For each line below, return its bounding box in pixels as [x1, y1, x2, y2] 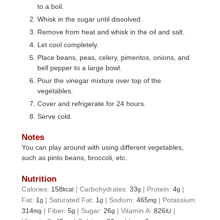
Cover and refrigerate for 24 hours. [37, 99, 146, 108]
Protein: [147, 185, 173, 193]
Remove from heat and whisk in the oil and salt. [37, 27, 185, 36]
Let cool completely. [37, 40, 99, 49]
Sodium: [109, 196, 137, 204]
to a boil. [37, 2, 64, 10]
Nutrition [22, 174, 57, 184]
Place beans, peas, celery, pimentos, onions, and [37, 53, 190, 61]
